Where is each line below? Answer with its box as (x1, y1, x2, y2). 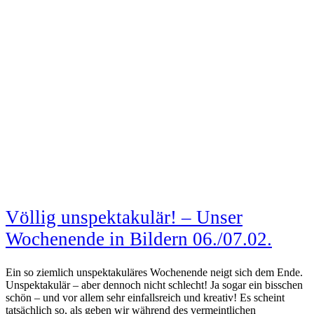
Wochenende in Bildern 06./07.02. (6, 228, 272, 250)
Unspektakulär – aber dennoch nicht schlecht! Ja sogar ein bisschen (6, 278, 303, 291)
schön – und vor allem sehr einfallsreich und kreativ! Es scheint (6, 291, 285, 303)
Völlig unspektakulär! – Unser (6, 207, 243, 228)
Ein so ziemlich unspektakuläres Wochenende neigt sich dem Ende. (6, 266, 303, 278)
